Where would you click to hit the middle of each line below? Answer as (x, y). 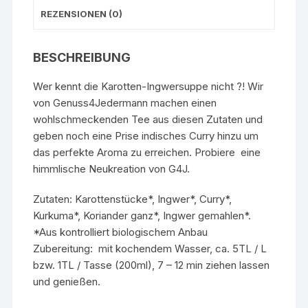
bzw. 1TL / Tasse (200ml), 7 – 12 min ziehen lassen (152, 265)
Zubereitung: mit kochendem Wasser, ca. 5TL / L (150, 248)
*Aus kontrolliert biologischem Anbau (121, 232)
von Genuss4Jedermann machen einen (125, 102)
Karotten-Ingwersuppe (155, 86)
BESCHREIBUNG (82, 57)
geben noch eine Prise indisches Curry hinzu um (146, 135)
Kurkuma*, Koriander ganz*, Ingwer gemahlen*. (142, 215)
